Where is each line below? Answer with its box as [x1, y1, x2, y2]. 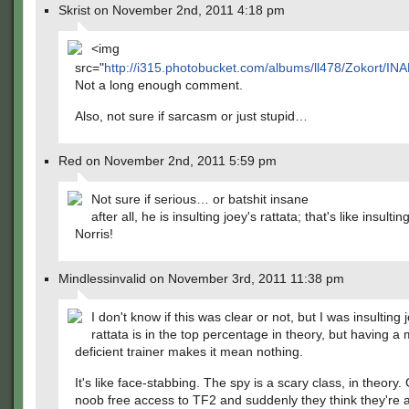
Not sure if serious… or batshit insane [91, 192, 309, 206]
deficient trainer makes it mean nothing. [75, 344, 303, 359]
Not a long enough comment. [75, 78, 243, 92]
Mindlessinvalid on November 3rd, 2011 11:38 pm [58, 271, 344, 286]
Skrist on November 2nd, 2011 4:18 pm [58, 3, 285, 17]
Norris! [75, 226, 113, 241]
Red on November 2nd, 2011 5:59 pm [58, 153, 277, 168]
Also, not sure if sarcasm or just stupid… [75, 109, 308, 123]
